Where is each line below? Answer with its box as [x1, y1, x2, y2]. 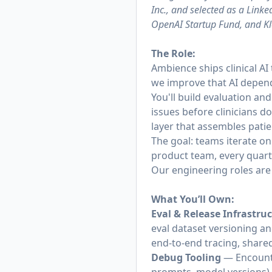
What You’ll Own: [151, 192, 234, 206]
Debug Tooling [151, 251, 221, 264]
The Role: [151, 47, 195, 60]
